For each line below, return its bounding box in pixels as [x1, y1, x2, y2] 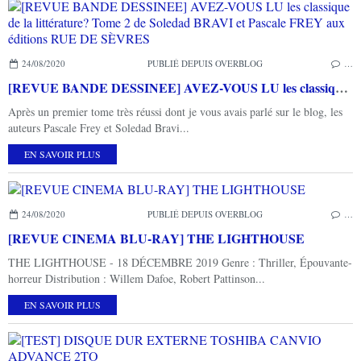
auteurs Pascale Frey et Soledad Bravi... [8, 119, 189, 135]
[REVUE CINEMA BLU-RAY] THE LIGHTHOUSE [8, 228, 305, 247]
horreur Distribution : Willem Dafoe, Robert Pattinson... [8, 270, 265, 286]
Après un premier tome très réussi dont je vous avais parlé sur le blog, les [8, 103, 342, 119]
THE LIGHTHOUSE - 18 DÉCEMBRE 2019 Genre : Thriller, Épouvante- [8, 254, 352, 270]
